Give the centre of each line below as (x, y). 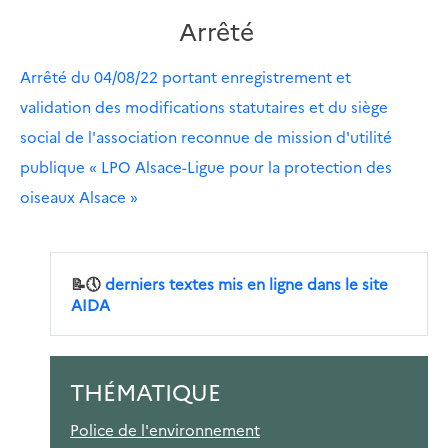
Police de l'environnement (165, 430)
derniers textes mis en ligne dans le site (244, 284)
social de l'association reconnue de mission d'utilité (206, 137)
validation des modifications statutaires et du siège (204, 107)
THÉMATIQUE (145, 391)
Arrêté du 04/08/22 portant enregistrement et (185, 77)
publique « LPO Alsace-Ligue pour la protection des (206, 167)
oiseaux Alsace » (79, 197)
